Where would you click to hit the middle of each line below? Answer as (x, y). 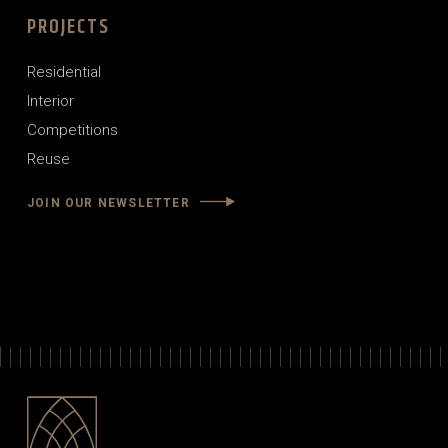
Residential (64, 72)
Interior (50, 101)
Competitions (72, 130)
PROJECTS (68, 27)
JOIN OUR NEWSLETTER (108, 202)
